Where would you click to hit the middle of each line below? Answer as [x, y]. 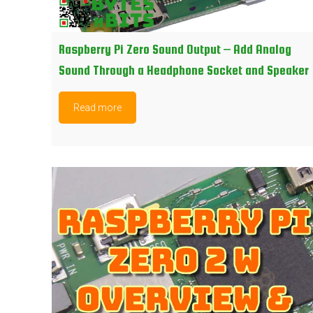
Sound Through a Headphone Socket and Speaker [184, 70]
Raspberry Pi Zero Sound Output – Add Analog [175, 49]
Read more [98, 107]
